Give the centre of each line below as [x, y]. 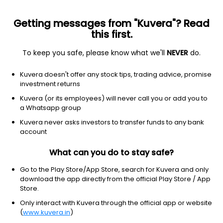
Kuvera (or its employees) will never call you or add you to [114, 98]
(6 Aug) [89, 99]
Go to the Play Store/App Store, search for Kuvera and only [114, 169]
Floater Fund [75, 57]
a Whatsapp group [51, 108]
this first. [111, 34]
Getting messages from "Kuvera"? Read [111, 23]
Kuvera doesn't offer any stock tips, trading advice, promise [116, 74]
